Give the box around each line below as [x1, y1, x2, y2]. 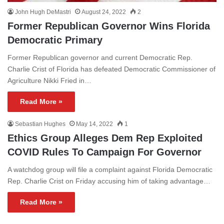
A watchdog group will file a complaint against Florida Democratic [7, 165, 212, 173]
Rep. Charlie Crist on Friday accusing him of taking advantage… [7, 176, 210, 185]
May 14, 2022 [76, 120, 113, 127]
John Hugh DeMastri [15, 8, 71, 15]
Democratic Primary [7, 34, 102, 45]
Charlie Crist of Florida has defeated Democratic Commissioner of [7, 64, 215, 73]
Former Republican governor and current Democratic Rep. [7, 53, 192, 61]
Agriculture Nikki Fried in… [7, 76, 91, 84]
